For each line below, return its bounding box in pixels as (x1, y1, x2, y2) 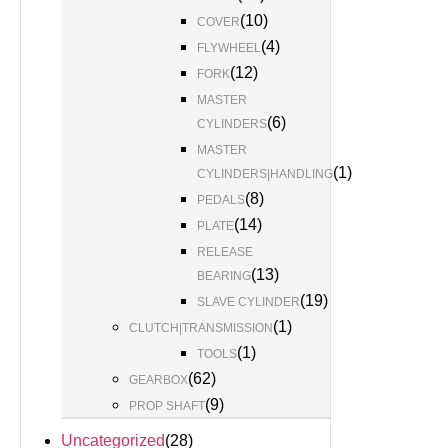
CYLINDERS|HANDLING (197, 167, 333, 181)
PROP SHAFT (129, 399, 205, 413)
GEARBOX (129, 373, 188, 387)
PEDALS (197, 193, 245, 207)
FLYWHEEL (197, 41, 261, 55)
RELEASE (197, 245, 253, 259)
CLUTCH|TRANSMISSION (129, 321, 273, 335)
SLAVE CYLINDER (197, 295, 300, 309)
